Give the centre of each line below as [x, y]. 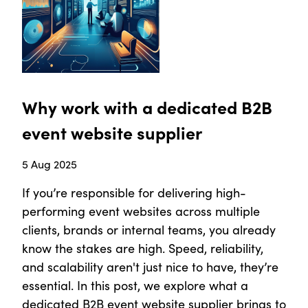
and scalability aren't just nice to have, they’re [150, 267]
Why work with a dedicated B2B [147, 107]
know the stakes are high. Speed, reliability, [143, 249]
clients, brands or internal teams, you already [149, 230]
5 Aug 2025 [49, 164]
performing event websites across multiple [141, 211]
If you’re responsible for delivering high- [134, 193]
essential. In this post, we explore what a [135, 286]
